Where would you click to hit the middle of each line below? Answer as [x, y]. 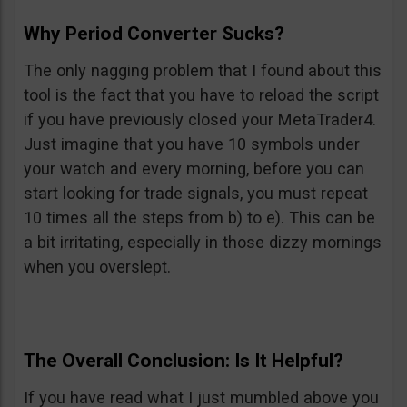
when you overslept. [97, 266]
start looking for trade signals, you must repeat [196, 193]
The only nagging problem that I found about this [203, 70]
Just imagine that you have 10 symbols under [192, 144]
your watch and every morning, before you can [194, 168]
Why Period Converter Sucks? [154, 33]
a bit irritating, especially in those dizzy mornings [203, 242]
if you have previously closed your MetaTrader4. [200, 119]
